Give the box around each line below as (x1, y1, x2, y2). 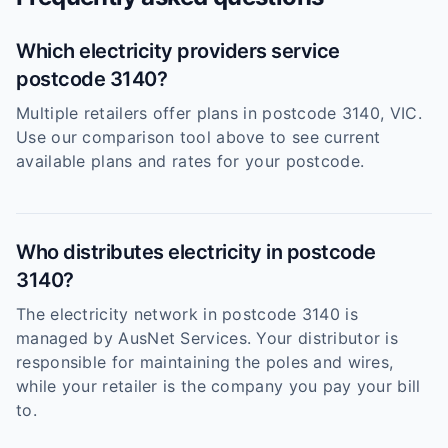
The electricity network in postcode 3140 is (16, 304, 358, 324)
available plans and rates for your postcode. (16, 151, 365, 171)
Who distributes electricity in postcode (16, 240, 376, 264)
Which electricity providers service (16, 39, 340, 63)
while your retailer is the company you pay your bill (16, 376, 421, 396)
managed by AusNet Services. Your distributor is (16, 328, 399, 348)
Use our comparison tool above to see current (16, 127, 381, 147)
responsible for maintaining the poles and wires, (16, 352, 394, 372)
